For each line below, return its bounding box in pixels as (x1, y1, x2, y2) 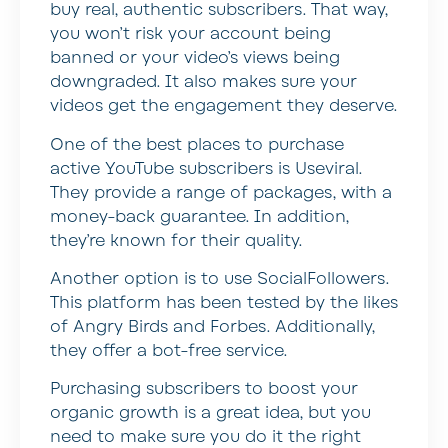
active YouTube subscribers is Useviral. (50, 157, 362, 180)
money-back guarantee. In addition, (50, 205, 349, 228)
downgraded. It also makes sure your (50, 71, 357, 94)
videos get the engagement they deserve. (50, 95, 397, 118)
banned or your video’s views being (50, 47, 340, 70)
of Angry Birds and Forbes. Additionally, (50, 316, 375, 339)
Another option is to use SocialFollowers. (50, 268, 389, 291)
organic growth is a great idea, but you (50, 402, 371, 425)
